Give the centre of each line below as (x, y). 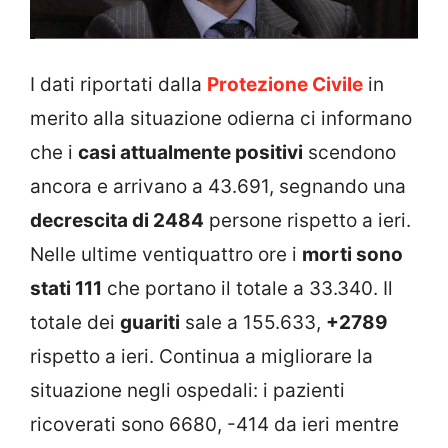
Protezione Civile (285, 84)
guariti (150, 322)
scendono (349, 152)
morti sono (352, 254)
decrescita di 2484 (117, 220)
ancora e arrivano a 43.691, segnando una (218, 186)
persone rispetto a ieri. (307, 220)
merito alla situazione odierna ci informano (221, 118)
